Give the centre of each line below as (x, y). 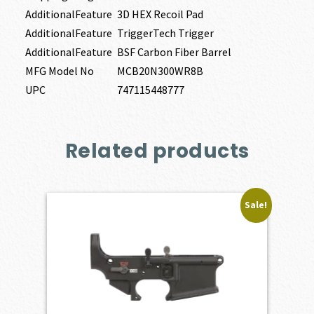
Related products (157, 151)
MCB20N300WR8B (160, 71)
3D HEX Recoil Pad (160, 14)
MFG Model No (59, 71)
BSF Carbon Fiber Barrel (174, 52)
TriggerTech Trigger (165, 33)
